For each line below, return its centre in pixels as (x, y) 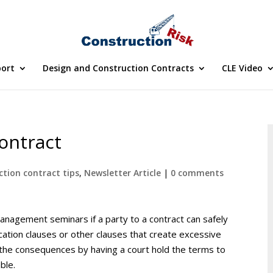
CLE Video (242, 68)
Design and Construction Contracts (118, 68)
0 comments (197, 173)
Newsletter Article (123, 173)
